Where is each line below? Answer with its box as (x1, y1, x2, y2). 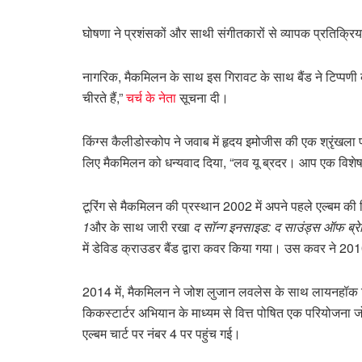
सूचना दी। (176, 87, 229, 107)
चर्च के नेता (126, 87, 176, 107)
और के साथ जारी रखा (90, 217, 193, 236)
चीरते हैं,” (82, 87, 126, 107)
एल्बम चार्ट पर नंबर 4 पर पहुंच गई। (82, 323, 241, 343)
